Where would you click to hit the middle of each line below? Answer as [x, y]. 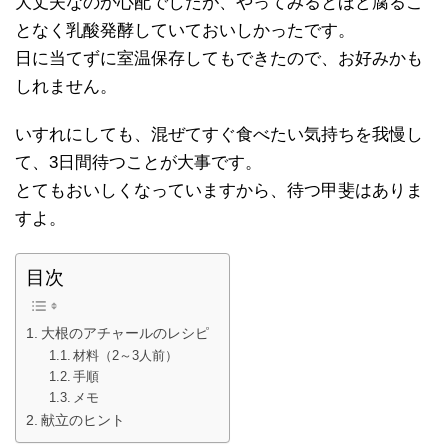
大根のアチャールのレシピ [124, 333]
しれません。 [66, 87]
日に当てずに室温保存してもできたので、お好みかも [219, 59]
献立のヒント [82, 420]
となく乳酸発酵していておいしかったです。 [185, 31]
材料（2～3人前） [126, 356]
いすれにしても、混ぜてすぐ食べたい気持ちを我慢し [219, 135]
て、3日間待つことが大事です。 [138, 163]
